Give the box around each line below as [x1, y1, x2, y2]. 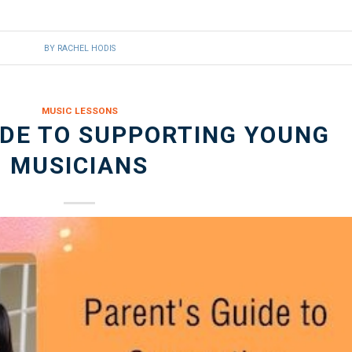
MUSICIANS [10, 151, 149, 179]
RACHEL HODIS [57, 42, 115, 53]
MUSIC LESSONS [41, 104, 118, 116]
